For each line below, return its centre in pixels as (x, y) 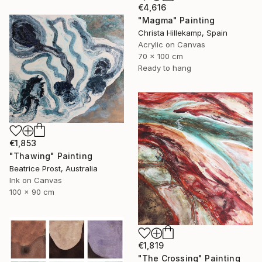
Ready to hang (165, 68)
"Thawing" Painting (51, 156)
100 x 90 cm (32, 192)
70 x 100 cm (161, 56)
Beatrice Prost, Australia (54, 168)
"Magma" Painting (177, 20)
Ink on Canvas (36, 180)
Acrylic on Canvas (172, 45)
